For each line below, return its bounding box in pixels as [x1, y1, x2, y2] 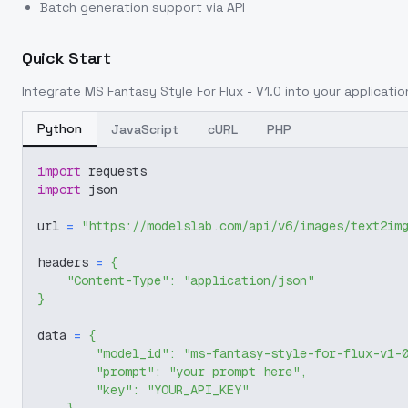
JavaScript [111, 121, 178, 138]
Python [37, 120, 82, 137]
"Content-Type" [66, 272, 168, 289]
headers [37, 254, 96, 270]
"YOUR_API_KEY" [147, 382, 249, 398]
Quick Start [22, 47, 111, 68]
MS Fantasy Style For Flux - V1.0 [85, 83, 281, 99]
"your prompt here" [168, 363, 300, 380]
